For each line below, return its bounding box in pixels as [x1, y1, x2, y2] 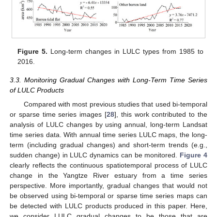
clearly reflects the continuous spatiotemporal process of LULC [10, 161, 207, 169]
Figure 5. [17, 47, 48, 56]
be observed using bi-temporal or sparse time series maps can [10, 191, 207, 200]
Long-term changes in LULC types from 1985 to [47, 47, 203, 56]
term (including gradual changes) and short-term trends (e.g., [10, 140, 207, 149]
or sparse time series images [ [10, 110, 107, 118]
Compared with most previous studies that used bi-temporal [23, 100, 207, 108]
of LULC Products [10, 86, 64, 94]
